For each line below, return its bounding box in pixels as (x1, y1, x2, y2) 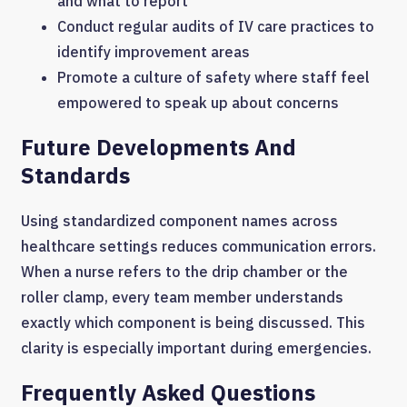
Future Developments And (21, 132, 296, 162)
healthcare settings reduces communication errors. (21, 236, 376, 255)
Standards (21, 160, 130, 190)
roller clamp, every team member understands (21, 287, 343, 306)
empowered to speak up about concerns (57, 93, 339, 112)
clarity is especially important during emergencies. (21, 338, 372, 357)
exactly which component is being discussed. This (21, 313, 365, 332)
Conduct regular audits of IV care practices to (57, 16, 374, 35)
